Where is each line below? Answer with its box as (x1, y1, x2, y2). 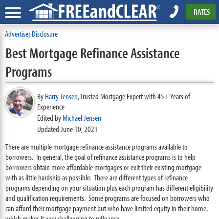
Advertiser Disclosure (5, 28, 58, 39)
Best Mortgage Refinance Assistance (5, 44, 180, 62)
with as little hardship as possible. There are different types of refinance (5, 172, 188, 182)
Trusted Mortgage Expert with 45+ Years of (80, 91, 191, 101)
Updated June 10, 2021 (37, 124, 98, 134)
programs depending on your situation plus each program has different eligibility (5, 182, 214, 193)
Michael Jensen (63, 112, 102, 123)
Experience (37, 101, 65, 111)
